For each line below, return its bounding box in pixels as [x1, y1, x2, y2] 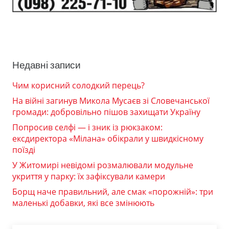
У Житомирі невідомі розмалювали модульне [12, 159, 193, 171]
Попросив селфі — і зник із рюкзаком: [12, 121, 163, 133]
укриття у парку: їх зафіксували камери [12, 170, 165, 182]
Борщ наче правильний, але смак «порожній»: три [12, 186, 213, 197]
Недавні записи [12, 59, 81, 71]
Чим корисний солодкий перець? [12, 79, 145, 91]
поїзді [12, 144, 35, 155]
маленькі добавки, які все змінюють [12, 197, 154, 209]
